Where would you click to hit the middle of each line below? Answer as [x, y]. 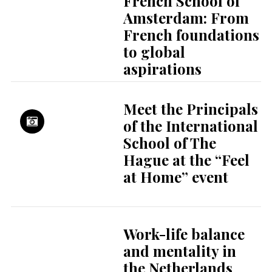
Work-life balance [184, 234]
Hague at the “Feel [186, 160]
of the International [190, 126]
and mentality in [179, 251]
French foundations [191, 35]
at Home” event [175, 177]
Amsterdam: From [186, 18]
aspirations [162, 69]
